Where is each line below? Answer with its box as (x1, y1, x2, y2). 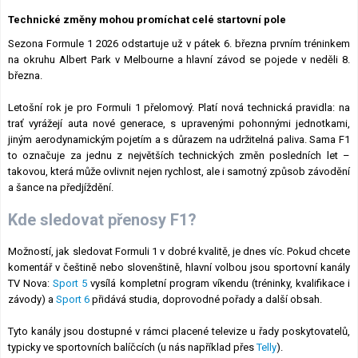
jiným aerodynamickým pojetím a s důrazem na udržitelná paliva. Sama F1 (8, 133, 350, 146)
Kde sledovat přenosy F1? (8, 210, 197, 230)
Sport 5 (53, 277, 88, 290)
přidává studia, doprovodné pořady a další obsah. (89, 293, 322, 306)
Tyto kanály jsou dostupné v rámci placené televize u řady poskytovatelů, (8, 325, 350, 338)
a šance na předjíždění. (8, 181, 116, 194)
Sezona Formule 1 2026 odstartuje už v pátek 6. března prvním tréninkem (8, 38, 350, 50)
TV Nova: (8, 277, 54, 290)
